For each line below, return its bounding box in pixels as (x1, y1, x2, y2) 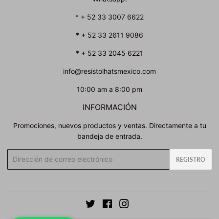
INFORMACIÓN (82, 102, 137, 112)
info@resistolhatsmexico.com (63, 66, 156, 75)
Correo (7, 150, 29, 158)
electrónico (7, 160, 43, 169)
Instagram (129, 200, 161, 209)
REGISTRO (176, 155, 205, 163)
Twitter (95, 200, 117, 209)
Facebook (112, 200, 144, 209)
